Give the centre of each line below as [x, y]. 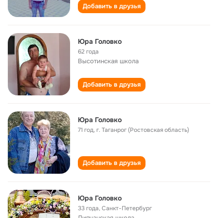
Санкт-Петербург [127, 208]
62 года [88, 52]
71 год [86, 130]
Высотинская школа [108, 61]
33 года [88, 208]
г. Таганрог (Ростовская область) [143, 130]
